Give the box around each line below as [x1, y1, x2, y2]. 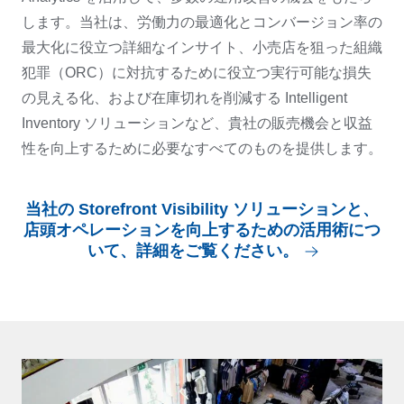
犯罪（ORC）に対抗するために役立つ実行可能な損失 [22, 65, 372, 80]
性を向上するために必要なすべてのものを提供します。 [22, 141, 382, 156]
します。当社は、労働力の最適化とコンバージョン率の [22, 14, 382, 30]
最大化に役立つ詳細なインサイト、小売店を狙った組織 [22, 40, 382, 55]
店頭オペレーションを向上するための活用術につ [23, 221, 381, 239]
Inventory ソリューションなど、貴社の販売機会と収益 [22, 115, 372, 131]
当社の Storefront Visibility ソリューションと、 [25, 200, 379, 218]
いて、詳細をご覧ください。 [87, 242, 298, 260]
